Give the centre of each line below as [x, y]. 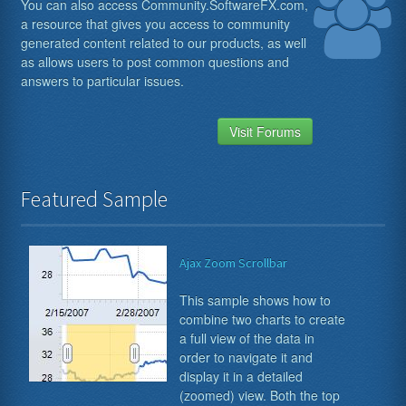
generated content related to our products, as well [164, 42]
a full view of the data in [246, 338]
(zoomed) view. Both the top [259, 395]
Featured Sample [95, 198]
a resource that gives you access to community [156, 23]
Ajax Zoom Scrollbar [233, 262]
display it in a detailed [241, 376]
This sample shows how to [255, 300]
